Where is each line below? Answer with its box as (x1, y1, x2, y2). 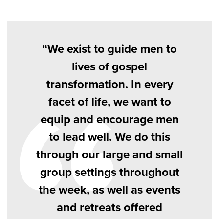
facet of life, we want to (48, 93, 171, 110)
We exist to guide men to (47, 40, 177, 58)
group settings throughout (40, 163, 179, 181)
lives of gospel (72, 58, 147, 75)
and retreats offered (57, 198, 162, 216)
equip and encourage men (40, 110, 179, 128)
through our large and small (36, 146, 183, 163)
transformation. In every (46, 75, 173, 93)
